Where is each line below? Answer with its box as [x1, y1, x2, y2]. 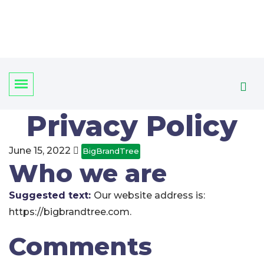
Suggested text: [9, 190, 94, 201]
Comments [9, 231, 152, 262]
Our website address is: [94, 190, 205, 201]
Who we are [9, 158, 167, 189]
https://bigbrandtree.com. [9, 206, 131, 217]
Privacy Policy [27, 109, 237, 143]
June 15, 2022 [9, 145, 73, 156]
